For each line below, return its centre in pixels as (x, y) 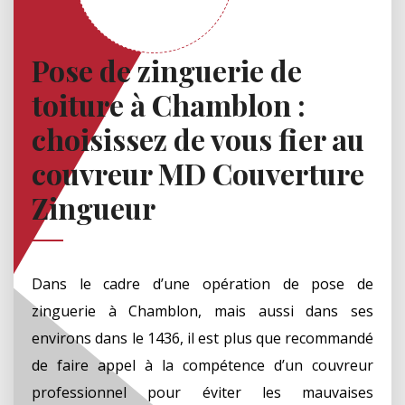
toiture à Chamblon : (169, 104)
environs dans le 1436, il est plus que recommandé (202, 338)
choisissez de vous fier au (198, 138)
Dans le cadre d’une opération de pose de (202, 283)
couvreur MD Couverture (198, 173)
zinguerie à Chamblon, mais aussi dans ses (202, 311)
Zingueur (94, 207)
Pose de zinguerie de (167, 70)
